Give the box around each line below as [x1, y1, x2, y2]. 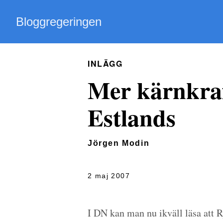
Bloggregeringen [16, 15, 102, 28]
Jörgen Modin [88, 139, 150, 147]
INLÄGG [88, 58, 123, 69]
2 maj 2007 [88, 172, 130, 180]
